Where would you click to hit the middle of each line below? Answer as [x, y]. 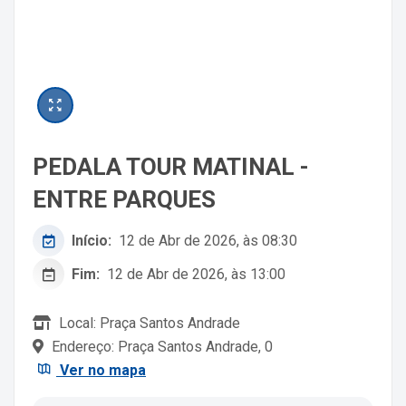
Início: [92, 240]
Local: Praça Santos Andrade [148, 324]
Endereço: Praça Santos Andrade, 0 [160, 347]
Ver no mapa [101, 371]
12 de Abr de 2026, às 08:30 [208, 240]
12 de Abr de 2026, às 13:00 [196, 274]
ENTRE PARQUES [124, 200]
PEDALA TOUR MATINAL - [171, 167]
